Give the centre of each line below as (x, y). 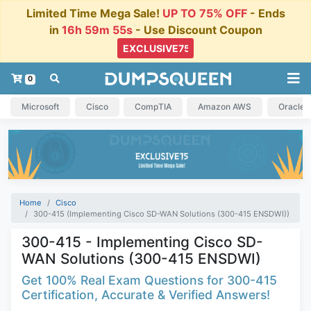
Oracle (291, 106)
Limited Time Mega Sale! (94, 13)
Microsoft (41, 106)
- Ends (266, 13)
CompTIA (153, 106)
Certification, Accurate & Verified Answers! (146, 295)
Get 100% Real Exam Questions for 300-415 (149, 280)
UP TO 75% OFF (204, 13)
